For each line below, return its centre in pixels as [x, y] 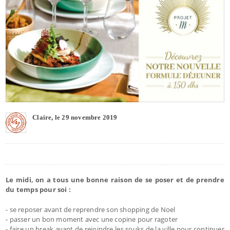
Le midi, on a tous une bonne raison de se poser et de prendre [115, 179]
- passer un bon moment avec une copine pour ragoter [92, 219]
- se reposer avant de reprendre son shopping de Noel [91, 209]
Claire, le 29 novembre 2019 [75, 117]
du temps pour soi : [38, 189]
